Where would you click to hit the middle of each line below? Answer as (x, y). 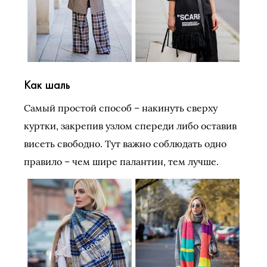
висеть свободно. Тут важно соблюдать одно (125, 143)
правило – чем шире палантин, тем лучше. (121, 161)
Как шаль (47, 84)
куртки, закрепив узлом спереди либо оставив (130, 125)
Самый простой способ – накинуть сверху (121, 108)
